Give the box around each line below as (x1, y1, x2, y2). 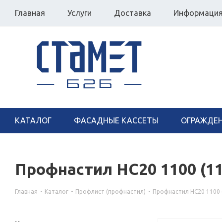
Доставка (114, 8, 151, 17)
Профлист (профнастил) (75, 188, 146, 195)
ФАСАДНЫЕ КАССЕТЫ (74, 116, 159, 125)
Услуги (67, 8, 92, 17)
